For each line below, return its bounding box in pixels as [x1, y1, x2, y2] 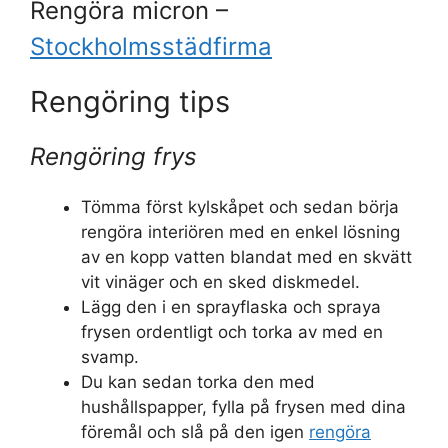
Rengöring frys [30, 142, 197, 172]
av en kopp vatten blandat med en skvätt [81, 247, 412, 268]
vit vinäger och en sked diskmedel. [81, 272, 360, 293]
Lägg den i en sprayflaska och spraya [81, 297, 381, 318]
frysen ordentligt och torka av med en [81, 322, 383, 343]
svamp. [81, 347, 139, 368]
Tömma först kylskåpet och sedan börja [81, 197, 399, 218]
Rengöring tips [30, 84, 230, 120]
